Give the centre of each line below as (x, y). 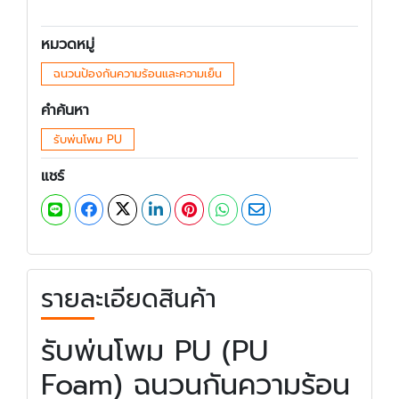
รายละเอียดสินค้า (129, 298)
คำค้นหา (65, 110)
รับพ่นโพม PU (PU (155, 351)
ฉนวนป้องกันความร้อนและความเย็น (137, 73)
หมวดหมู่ (68, 45)
